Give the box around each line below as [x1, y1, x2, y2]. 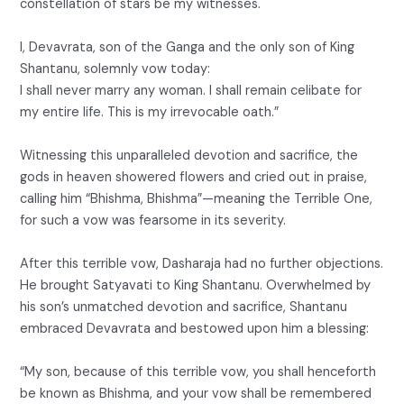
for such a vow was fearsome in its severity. [20, 211, 287, 229]
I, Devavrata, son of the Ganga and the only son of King [20, 38, 355, 56]
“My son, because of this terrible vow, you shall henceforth [20, 363, 377, 381]
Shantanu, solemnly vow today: [20, 60, 211, 78]
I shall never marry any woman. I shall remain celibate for [20, 81, 363, 99]
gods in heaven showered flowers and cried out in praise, [20, 168, 368, 186]
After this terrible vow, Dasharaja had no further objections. [20, 254, 384, 272]
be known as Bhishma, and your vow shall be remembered [20, 384, 372, 402]
